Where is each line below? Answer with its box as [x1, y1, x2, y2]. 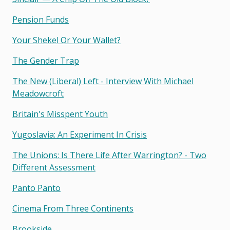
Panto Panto [12, 182, 61, 194]
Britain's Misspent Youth [12, 108, 108, 120]
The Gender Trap [12, 55, 79, 67]
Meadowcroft [12, 88, 64, 100]
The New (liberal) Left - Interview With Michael [12, 75, 194, 87]
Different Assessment [12, 162, 95, 174]
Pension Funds [12, 14, 69, 26]
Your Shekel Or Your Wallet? [12, 34, 121, 46]
